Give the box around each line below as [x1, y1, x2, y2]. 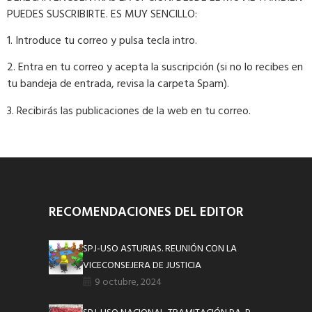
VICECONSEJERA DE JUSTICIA [83, 258, 202, 274]
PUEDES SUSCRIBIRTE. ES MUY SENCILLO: [7, 5, 197, 24]
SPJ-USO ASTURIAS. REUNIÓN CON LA [83, 241, 237, 258]
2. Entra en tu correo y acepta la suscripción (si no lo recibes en [7, 58, 303, 77]
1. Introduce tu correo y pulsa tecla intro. [7, 31, 197, 50]
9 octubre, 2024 [95, 274, 162, 291]
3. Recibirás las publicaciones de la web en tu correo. [7, 102, 251, 120]
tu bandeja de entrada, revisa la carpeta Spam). [7, 75, 229, 94]
